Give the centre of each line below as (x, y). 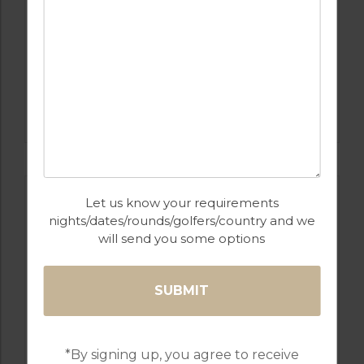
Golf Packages (182, 22)
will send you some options (182, 238)
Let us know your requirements (182, 203)
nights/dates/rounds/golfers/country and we (182, 221)
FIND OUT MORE (182, 96)
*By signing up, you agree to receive (182, 355)
